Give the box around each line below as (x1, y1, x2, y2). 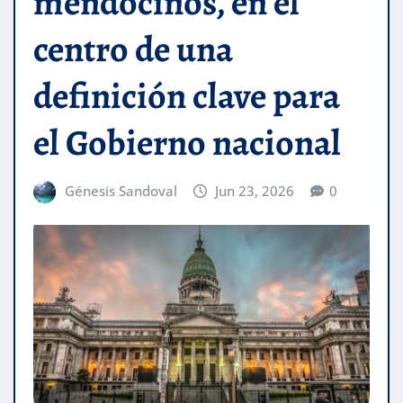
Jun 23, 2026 (215, 181, 295, 200)
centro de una (33, 23, 233, 74)
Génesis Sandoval (64, 181, 177, 200)
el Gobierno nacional (33, 117, 341, 167)
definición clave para (33, 70, 340, 121)
